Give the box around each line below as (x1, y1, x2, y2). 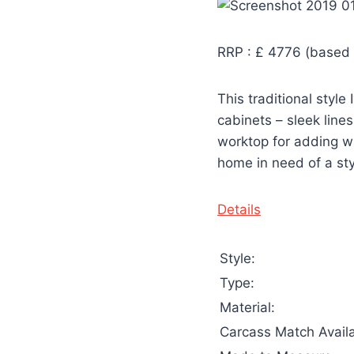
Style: (220, 250, 255, 266)
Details (217, 201, 261, 217)
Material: (220, 299, 275, 315)
